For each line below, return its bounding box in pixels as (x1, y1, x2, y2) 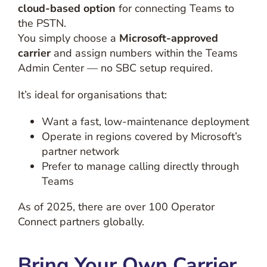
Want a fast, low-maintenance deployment (41, 114, 249, 129)
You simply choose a (17, 31, 119, 45)
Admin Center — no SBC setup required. (17, 61, 213, 75)
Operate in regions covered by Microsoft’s (41, 129, 242, 144)
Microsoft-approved (119, 31, 218, 45)
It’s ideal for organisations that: (17, 88, 167, 102)
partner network (41, 144, 119, 159)
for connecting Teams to (115, 1, 234, 15)
